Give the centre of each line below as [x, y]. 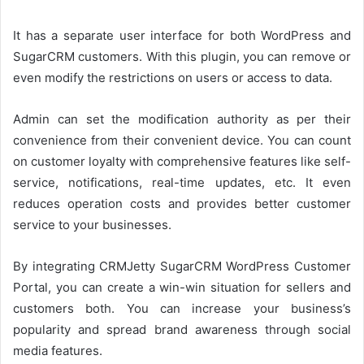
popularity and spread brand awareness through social [182, 329]
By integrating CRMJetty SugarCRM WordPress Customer [182, 266]
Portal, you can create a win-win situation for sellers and [182, 287]
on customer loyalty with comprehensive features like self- [182, 161]
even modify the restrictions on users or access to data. [173, 78]
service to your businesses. [92, 225]
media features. [58, 351]
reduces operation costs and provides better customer [182, 204]
